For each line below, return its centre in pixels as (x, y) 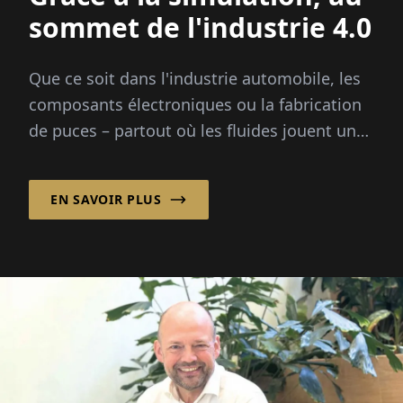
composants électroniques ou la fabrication (195, 105)
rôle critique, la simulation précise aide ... (187, 157)
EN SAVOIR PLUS (106, 200)
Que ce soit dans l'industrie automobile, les (195, 79)
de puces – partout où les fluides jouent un (193, 131)
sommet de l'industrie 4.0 (200, 28)
